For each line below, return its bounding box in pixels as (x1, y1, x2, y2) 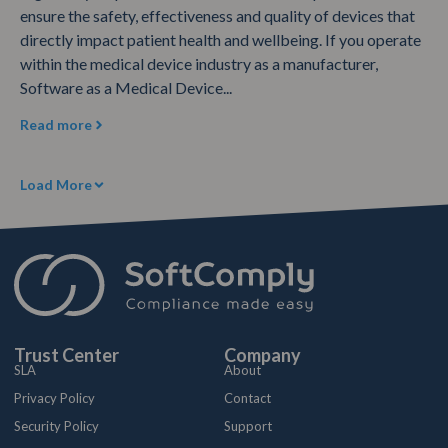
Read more (20, 116, 92, 134)
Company (224, 344, 301, 367)
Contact (224, 390, 271, 407)
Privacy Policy (14, 390, 95, 407)
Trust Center (14, 344, 119, 367)
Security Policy (14, 418, 99, 435)
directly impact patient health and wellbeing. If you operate (20, 29, 421, 49)
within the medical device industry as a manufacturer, (20, 53, 378, 73)
